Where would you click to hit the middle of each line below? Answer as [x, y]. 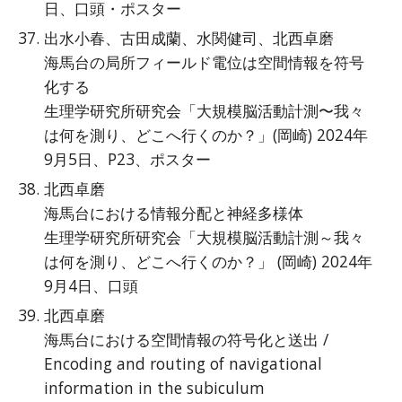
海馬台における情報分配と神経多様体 [174, 213]
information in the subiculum [155, 388]
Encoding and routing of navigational [184, 363]
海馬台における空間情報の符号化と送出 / [187, 339]
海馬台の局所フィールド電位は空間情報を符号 [205, 62]
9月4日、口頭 [92, 285]
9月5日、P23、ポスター [128, 159]
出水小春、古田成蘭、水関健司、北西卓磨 [189, 38]
